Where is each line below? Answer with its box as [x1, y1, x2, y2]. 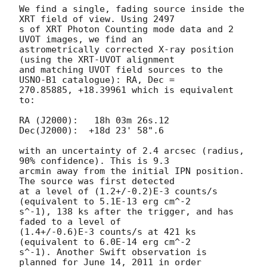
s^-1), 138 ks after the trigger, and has [19, 206, 234, 218]
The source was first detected [19, 176, 180, 187]
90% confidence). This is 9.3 [19, 156, 175, 167]
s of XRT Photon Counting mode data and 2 [19, 24, 234, 35]
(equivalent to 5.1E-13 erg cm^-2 [19, 196, 196, 207]
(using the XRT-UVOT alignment [19, 54, 180, 66]
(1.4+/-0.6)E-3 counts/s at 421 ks [19, 226, 196, 238]
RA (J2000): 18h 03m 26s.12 [19, 115, 169, 126]
